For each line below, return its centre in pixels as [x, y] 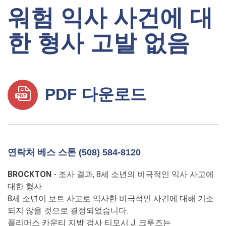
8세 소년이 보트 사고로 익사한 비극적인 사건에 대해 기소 [111, 198]
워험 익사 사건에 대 [110, 17]
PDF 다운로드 [93, 94]
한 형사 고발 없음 [99, 43]
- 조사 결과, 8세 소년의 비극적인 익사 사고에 [133, 174]
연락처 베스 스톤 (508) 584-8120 [74, 152]
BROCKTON [30, 174]
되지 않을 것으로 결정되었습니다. [68, 210]
